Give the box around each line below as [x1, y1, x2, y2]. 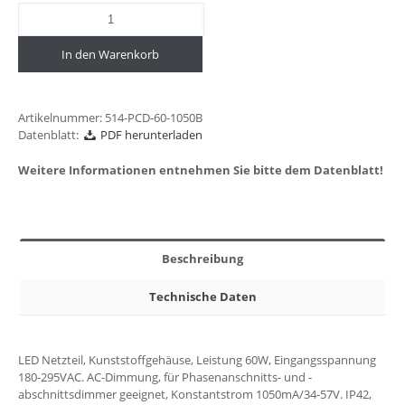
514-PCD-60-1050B [105, 108, 202, 126]
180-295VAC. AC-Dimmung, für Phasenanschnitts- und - [18, 368, 312, 385]
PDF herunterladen [97, 126, 202, 143]
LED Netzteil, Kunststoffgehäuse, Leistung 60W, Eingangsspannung [18, 351, 376, 368]
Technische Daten [148, 287, 257, 305]
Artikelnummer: [18, 108, 105, 126]
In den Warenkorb [61, 45, 159, 62]
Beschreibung [162, 250, 243, 267]
